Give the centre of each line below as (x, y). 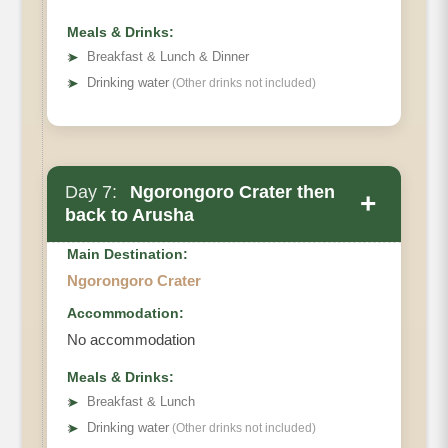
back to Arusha (129, 215)
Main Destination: (127, 254)
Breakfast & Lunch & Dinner (168, 57)
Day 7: (91, 192)
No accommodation (131, 340)
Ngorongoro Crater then (230, 192)
